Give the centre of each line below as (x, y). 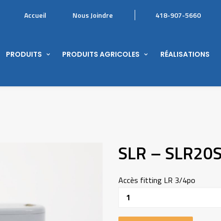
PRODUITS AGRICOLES (101, 54)
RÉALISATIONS (185, 54)
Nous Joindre (93, 15)
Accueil (35, 15)
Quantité (130, 192)
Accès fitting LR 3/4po (157, 180)
